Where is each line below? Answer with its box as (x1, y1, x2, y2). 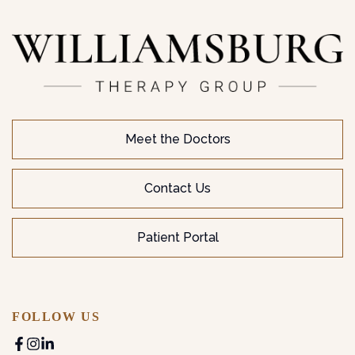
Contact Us (144, 181, 211, 197)
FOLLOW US (12, 310, 101, 324)
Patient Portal (136, 230, 219, 246)
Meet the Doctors (124, 132, 231, 147)
